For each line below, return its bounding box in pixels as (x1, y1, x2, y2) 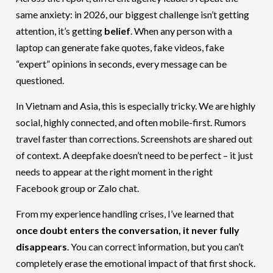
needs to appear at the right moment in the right (16, 165, 213, 177)
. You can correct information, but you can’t (67, 240, 244, 252)
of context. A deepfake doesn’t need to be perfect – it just (16, 149, 253, 161)
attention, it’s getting (16, 24, 105, 37)
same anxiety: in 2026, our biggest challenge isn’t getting (16, 8, 250, 20)
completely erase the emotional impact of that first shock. (16, 257, 256, 269)
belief (104, 24, 131, 37)
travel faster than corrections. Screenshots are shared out (16, 132, 253, 144)
